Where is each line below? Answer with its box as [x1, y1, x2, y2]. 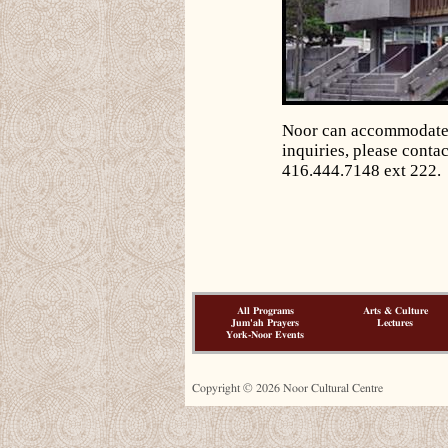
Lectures [377, 318, 413, 328]
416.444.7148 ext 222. [282, 161, 441, 180]
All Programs [236, 306, 294, 316]
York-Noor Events [226, 330, 304, 340]
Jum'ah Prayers [231, 318, 299, 328]
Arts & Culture [362, 306, 428, 316]
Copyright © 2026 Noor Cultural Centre [192, 382, 383, 394]
